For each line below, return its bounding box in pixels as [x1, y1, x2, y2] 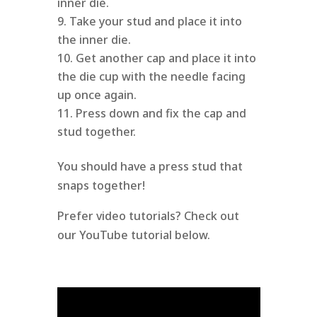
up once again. [57, 87, 137, 103]
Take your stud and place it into [69, 13, 242, 30]
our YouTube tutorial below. [57, 227, 210, 243]
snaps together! [57, 178, 145, 194]
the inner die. [57, 32, 131, 48]
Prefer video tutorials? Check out [57, 208, 239, 224]
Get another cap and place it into [75, 50, 256, 67]
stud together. [57, 124, 136, 140]
